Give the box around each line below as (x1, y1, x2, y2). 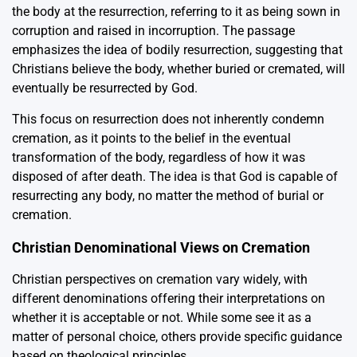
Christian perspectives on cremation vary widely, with (12, 272, 308, 288)
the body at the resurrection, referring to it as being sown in (12, 4, 340, 20)
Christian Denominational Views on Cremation (12, 239, 310, 257)
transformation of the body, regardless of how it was (12, 150, 305, 166)
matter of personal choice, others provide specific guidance (12, 329, 342, 345)
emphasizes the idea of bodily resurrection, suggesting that (12, 42, 343, 58)
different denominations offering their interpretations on (12, 291, 325, 307)
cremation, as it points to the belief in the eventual (12, 131, 291, 147)
